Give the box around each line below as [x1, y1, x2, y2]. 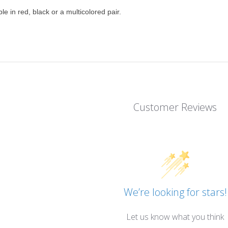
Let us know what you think [126, 211, 224, 222]
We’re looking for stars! [123, 185, 227, 199]
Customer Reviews [133, 100, 217, 114]
